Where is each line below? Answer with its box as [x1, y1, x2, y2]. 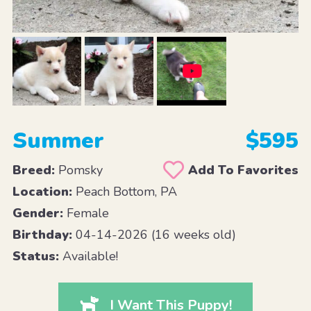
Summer [12, 125, 104, 155]
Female [62, 204, 109, 221]
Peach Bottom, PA [72, 183, 177, 200]
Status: [12, 247, 59, 264]
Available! [58, 247, 118, 264]
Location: [12, 183, 72, 200]
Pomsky [54, 161, 103, 178]
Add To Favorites [188, 161, 299, 178]
